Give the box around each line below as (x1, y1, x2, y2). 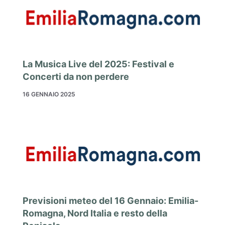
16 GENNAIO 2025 (23, 90, 75, 98)
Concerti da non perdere (23, 71, 129, 82)
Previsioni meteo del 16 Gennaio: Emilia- (23, 195, 198, 206)
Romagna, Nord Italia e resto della (23, 207, 167, 218)
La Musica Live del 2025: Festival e (23, 59, 174, 70)
